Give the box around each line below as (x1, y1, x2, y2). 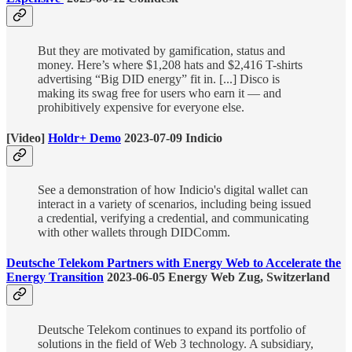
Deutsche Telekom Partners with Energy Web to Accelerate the (6, 256, 341, 270)
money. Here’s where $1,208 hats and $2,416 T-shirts (38, 57, 302, 71)
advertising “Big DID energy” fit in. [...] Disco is (38, 71, 280, 86)
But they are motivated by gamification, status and (38, 43, 285, 57)
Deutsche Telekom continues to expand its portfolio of (38, 322, 306, 336)
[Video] (6, 130, 48, 145)
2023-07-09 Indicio (121, 130, 222, 145)
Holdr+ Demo (48, 130, 121, 145)
